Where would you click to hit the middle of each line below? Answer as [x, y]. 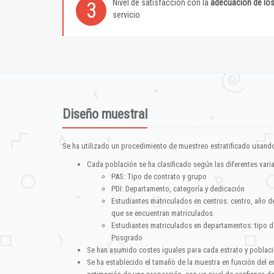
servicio [126, 15]
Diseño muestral [105, 114]
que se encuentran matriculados [162, 213]
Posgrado [127, 238]
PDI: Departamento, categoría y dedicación [178, 189]
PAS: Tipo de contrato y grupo [159, 176]
